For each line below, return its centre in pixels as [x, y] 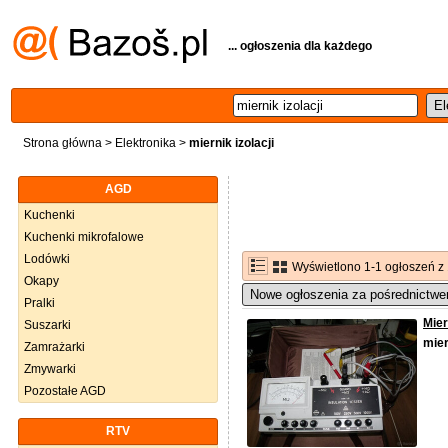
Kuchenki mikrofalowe [84, 237]
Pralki [39, 303]
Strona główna [62, 143]
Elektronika [145, 143]
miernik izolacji [231, 143]
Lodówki [47, 259]
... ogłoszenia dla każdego [300, 46]
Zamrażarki [54, 347]
